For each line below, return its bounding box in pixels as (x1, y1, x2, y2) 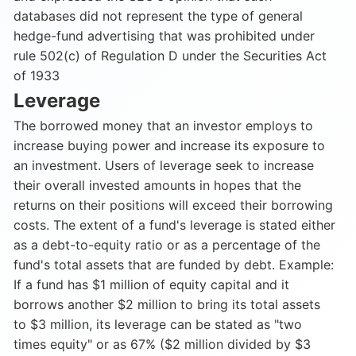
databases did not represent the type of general (14, 8, 303, 24)
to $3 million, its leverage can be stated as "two (14, 316, 302, 332)
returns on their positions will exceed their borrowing (14, 197, 333, 213)
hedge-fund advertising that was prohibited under (14, 28, 315, 44)
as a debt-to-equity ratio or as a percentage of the (14, 237, 320, 253)
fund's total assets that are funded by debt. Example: (14, 257, 334, 273)
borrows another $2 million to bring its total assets (14, 296, 320, 312)
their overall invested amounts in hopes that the (14, 177, 301, 193)
